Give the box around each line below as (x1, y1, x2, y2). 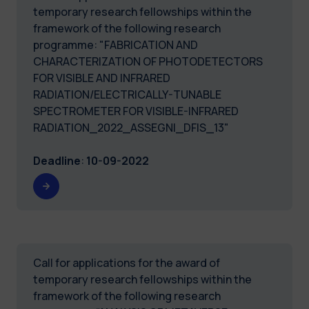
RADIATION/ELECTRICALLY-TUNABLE (33, 86, 221, 102)
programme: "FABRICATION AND (33, 37, 198, 52)
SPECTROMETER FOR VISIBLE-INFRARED (33, 103, 239, 119)
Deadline (33, 152, 81, 168)
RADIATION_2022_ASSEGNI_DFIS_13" (33, 119, 229, 135)
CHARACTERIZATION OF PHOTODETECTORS (33, 53, 263, 69)
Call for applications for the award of (33, 255, 220, 270)
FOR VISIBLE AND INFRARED (33, 70, 170, 86)
